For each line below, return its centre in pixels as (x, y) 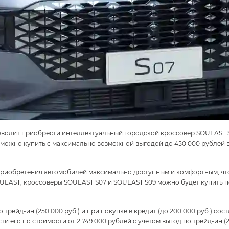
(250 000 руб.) (58, 211)
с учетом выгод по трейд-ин (178, 221)
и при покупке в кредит (119, 211)
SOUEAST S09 (135, 182)
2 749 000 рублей (104, 221)
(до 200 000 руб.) (185, 211)
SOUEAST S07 (85, 182)
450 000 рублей (200, 143)
